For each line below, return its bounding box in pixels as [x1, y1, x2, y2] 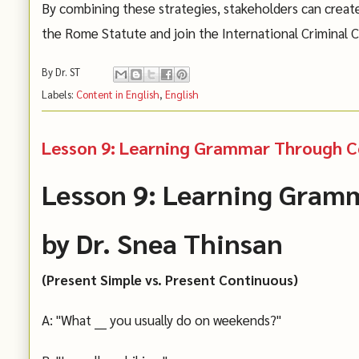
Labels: [42, 87, 76, 101]
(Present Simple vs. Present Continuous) [42, 270, 298, 288]
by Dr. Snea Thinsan [42, 224, 283, 260]
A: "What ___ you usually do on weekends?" [42, 311, 281, 329]
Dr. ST [55, 65, 80, 79]
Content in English [76, 87, 159, 101]
